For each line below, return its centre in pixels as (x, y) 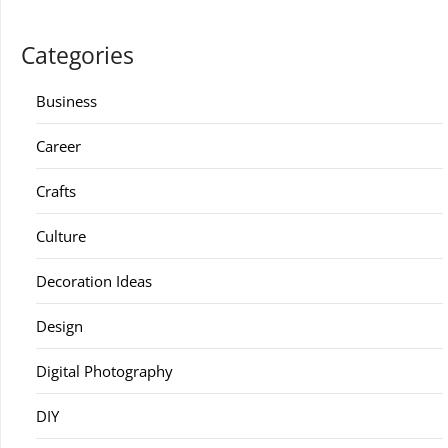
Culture (61, 236)
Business (66, 101)
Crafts (56, 191)
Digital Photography (104, 371)
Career (58, 146)
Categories (77, 55)
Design (59, 326)
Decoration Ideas (94, 281)
